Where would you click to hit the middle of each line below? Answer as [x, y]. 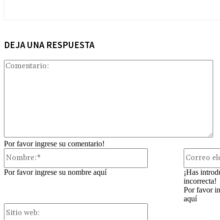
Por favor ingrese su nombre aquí [55, 172]
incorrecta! [200, 181]
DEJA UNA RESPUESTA [49, 45]
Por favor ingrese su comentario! [54, 143]
